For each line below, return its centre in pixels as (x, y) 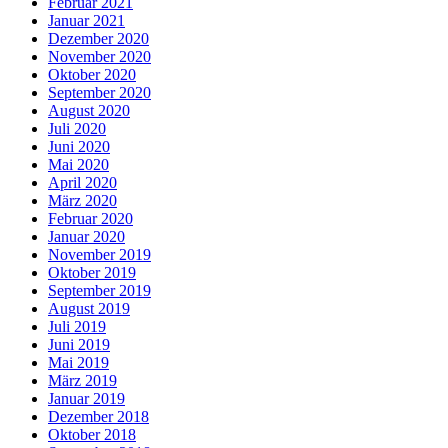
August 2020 (89, 111)
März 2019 (82, 381)
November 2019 (99, 255)
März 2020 (82, 201)
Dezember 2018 (98, 417)
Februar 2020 (90, 219)
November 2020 (99, 57)
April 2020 (82, 183)
